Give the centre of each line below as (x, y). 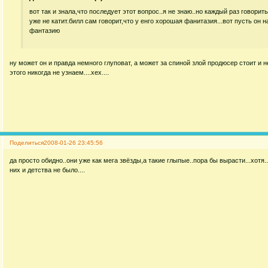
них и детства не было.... (47, 170)
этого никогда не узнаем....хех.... (59, 72)
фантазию (45, 31)
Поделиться (26, 143)
